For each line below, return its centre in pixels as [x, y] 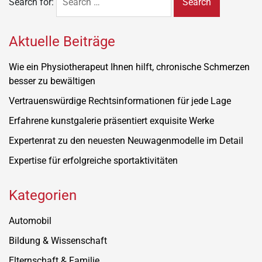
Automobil [30, 220]
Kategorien [43, 195]
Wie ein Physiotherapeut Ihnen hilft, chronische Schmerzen [129, 67]
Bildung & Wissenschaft [58, 240]
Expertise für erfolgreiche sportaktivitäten [93, 160]
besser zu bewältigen [52, 81]
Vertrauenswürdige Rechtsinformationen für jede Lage [120, 101]
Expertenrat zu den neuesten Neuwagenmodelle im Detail [126, 140]
